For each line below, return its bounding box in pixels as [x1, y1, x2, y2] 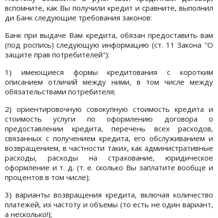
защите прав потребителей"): [5, 49, 109, 59]
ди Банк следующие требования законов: [5, 12, 152, 22]
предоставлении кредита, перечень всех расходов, [5, 123, 213, 133]
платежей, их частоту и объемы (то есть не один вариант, [5, 199, 213, 209]
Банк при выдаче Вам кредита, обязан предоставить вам [5, 30, 213, 40]
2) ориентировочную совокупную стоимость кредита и [5, 104, 213, 114]
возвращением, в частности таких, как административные [5, 143, 213, 153]
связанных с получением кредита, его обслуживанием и [5, 133, 213, 143]
